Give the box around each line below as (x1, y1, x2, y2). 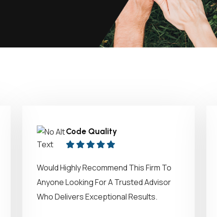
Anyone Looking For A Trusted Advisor (37, 177, 171, 187)
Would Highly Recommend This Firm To (37, 162, 171, 173)
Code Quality (66, 126, 117, 136)
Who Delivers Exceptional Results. (37, 191, 157, 202)
